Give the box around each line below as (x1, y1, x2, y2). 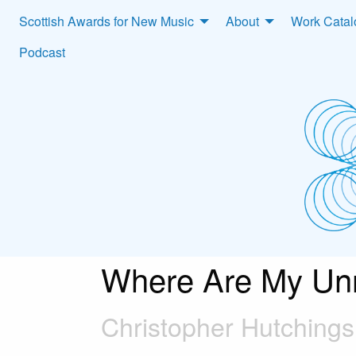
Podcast (19, 42, 65, 61)
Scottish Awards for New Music (19, 12, 194, 31)
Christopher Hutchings (100, 307, 354, 344)
